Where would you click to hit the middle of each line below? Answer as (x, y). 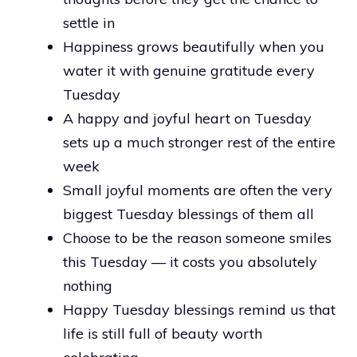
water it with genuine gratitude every (189, 70)
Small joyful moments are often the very (198, 190)
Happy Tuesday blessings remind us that (199, 309)
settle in (89, 22)
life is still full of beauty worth (163, 333)
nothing (88, 285)
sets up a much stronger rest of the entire (199, 142)
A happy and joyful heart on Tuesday (187, 118)
